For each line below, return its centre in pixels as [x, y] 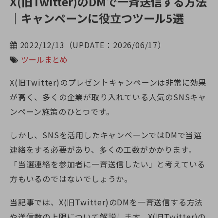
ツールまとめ [44, 59]
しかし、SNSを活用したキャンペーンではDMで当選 [106, 135]
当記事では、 [34, 202]
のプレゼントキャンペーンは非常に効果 [133, 82]
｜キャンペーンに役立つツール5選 [97, 18]
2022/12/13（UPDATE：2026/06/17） [91, 45]
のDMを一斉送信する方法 [156, 202]
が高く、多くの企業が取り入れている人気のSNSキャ [108, 97]
